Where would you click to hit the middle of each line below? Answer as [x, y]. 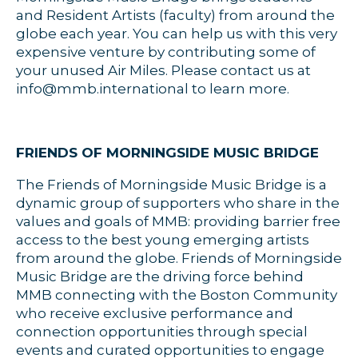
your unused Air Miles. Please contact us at [163, 70]
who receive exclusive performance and [155, 313]
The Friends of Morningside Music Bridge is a [171, 185]
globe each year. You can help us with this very [177, 34]
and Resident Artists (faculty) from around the [175, 15]
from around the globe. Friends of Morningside [179, 258]
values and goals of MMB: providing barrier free [178, 221]
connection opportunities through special [162, 332]
